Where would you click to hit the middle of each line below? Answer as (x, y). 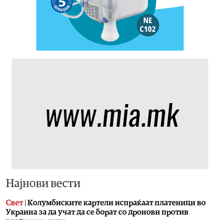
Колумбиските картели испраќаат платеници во (117, 203)
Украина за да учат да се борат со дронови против (97, 212)
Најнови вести (43, 183)
